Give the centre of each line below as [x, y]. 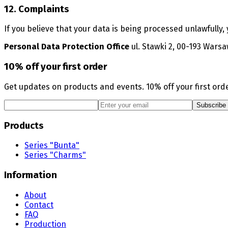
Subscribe [211, 105]
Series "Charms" [55, 155]
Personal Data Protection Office [67, 47]
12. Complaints [37, 9]
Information [31, 175]
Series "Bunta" [52, 146]
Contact [39, 205]
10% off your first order [55, 67]
